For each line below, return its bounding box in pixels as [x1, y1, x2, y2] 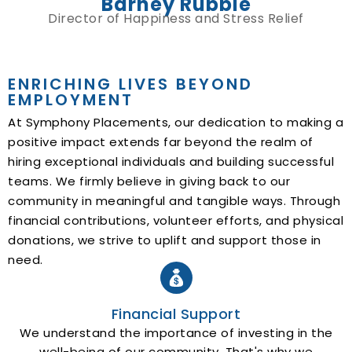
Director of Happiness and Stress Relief [48, 9, 304, 27]
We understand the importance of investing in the [19, 324, 333, 341]
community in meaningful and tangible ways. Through [8, 192, 340, 209]
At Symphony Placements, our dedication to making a [8, 113, 343, 130]
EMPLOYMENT [8, 88, 134, 111]
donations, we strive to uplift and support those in [8, 231, 321, 248]
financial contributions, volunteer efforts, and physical [8, 211, 343, 229]
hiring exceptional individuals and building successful [8, 152, 334, 170]
